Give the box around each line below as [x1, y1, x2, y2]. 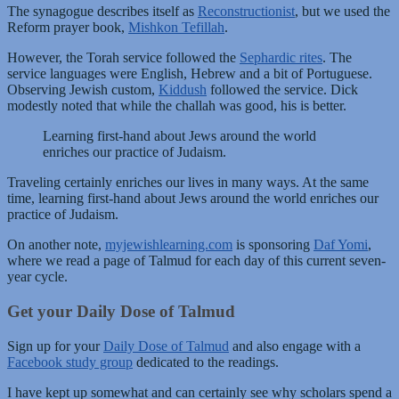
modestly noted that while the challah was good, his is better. [7, 98, 346, 114]
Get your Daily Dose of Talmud [7, 301, 235, 321]
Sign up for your [7, 338, 103, 354]
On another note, [7, 237, 105, 253]
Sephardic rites [240, 50, 322, 66]
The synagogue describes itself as [7, 4, 198, 20]
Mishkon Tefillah [128, 20, 224, 36]
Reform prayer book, [7, 20, 128, 36]
